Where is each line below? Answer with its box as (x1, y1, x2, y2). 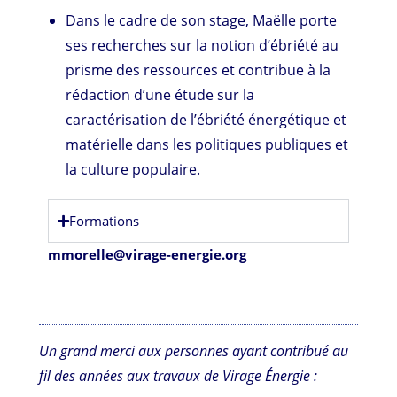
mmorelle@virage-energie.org (48, 245, 247, 263)
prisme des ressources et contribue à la (66, 59, 331, 80)
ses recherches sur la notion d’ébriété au (66, 35, 339, 55)
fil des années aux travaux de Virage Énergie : (39, 365, 318, 385)
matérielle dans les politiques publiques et (66, 134, 349, 154)
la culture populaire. (66, 159, 201, 179)
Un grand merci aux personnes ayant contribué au (39, 340, 349, 361)
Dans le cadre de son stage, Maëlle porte (66, 10, 338, 30)
